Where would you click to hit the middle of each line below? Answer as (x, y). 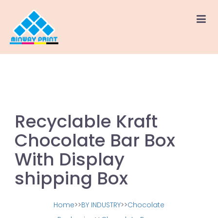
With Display (70, 159)
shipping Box (71, 178)
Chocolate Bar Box (95, 140)
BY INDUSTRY (101, 205)
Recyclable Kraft (86, 121)
